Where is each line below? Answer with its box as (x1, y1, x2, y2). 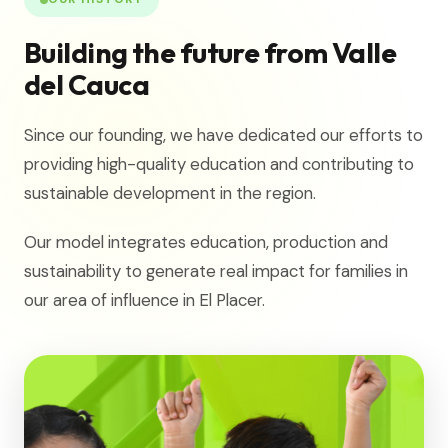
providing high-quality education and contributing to (24, 153, 414, 175)
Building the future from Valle (24, 35, 397, 70)
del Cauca (24, 67, 149, 102)
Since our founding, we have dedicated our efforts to (24, 124, 423, 146)
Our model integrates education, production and (24, 231, 388, 253)
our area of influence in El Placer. (24, 289, 265, 311)
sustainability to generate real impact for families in (24, 260, 408, 282)
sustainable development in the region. (24, 182, 316, 204)
